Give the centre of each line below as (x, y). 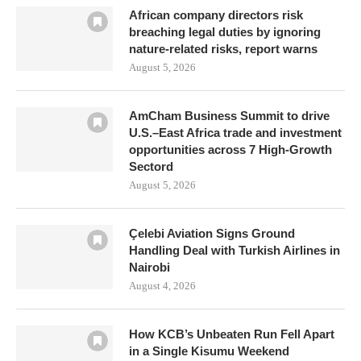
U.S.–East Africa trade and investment (235, 133)
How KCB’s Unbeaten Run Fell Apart (232, 334)
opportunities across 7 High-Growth (230, 149)
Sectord (151, 166)
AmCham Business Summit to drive (229, 116)
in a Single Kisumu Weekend (209, 351)
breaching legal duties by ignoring (225, 32)
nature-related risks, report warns (223, 49)
